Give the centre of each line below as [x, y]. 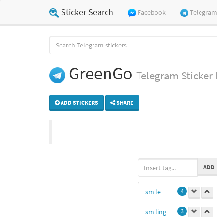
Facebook [152, 12]
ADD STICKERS [79, 102]
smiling [156, 211]
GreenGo [101, 74]
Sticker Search [87, 12]
